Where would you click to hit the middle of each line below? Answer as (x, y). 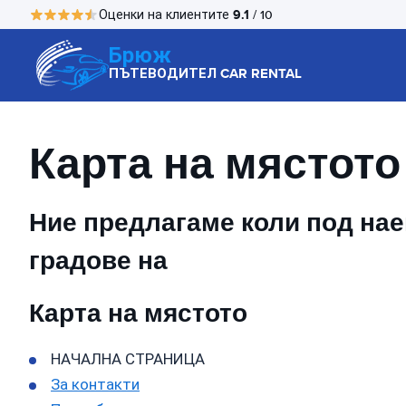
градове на (98, 261)
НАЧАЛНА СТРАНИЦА (128, 359)
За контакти (95, 385)
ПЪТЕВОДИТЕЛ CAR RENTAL (205, 73)
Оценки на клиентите (166, 14)
